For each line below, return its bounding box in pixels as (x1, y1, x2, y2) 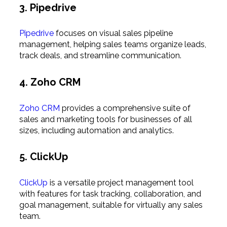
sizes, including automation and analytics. (19, 125, 174, 135)
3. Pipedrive (19, 1, 77, 14)
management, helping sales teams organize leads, (19, 40, 206, 50)
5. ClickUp (19, 150, 68, 163)
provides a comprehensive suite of (59, 103, 191, 113)
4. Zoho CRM (19, 75, 81, 88)
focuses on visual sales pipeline (53, 28, 173, 39)
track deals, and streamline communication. (19, 51, 181, 61)
